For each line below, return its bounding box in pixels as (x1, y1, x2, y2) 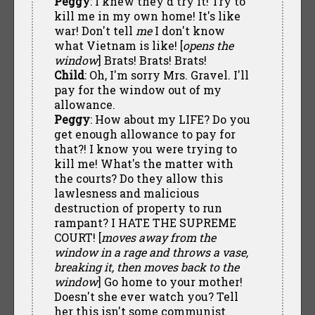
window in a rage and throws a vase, (53, 244, 248, 259)
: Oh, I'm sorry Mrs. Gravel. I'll (84, 67, 249, 82)
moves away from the (101, 229, 216, 245)
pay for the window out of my (53, 82, 221, 97)
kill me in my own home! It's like (53, 8, 240, 23)
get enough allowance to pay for (53, 126, 236, 141)
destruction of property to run (53, 200, 222, 215)
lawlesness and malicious (53, 185, 199, 200)
